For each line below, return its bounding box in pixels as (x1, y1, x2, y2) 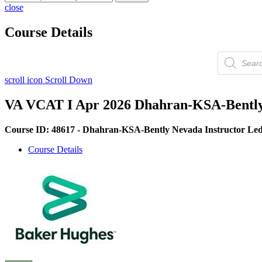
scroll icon (5, 75, 43, 85)
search (217, 60, 240, 70)
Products (217, 50, 249, 61)
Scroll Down (43, 75, 92, 85)
